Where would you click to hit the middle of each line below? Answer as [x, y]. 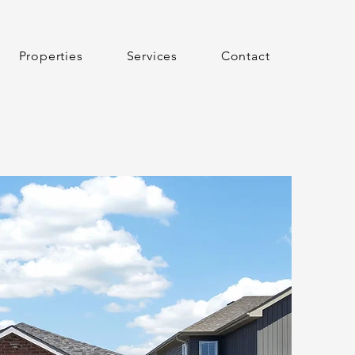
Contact [245, 56]
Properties [51, 56]
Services [152, 56]
